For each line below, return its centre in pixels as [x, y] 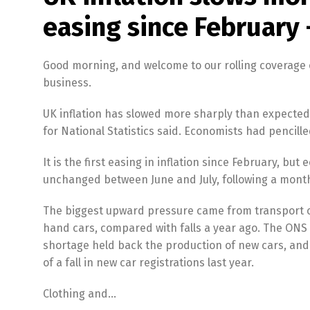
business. [67, 83]
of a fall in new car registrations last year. [148, 263]
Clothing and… [80, 294]
